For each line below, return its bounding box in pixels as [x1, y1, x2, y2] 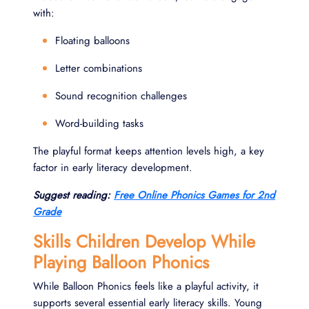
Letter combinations [55, 60, 142, 76]
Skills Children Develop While [33, 228, 255, 254]
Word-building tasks [55, 115, 143, 131]
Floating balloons [55, 32, 130, 48]
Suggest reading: [33, 187, 114, 203]
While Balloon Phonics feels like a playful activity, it [33, 278, 259, 294]
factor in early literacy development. [33, 159, 192, 175]
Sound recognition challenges [55, 88, 187, 103]
